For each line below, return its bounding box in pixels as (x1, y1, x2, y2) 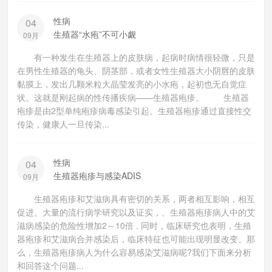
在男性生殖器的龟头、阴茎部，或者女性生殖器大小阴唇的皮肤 (17, 64, 255, 76)
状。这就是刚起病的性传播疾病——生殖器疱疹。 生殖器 (17, 91, 249, 103)
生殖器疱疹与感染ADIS (53, 169, 141, 182)
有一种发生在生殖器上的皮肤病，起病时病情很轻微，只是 (17, 51, 255, 63)
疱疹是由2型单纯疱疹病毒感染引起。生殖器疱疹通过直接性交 (17, 104, 251, 117)
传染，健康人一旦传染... (17, 118, 109, 130)
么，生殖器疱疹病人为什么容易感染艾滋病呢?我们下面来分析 (17, 246, 251, 258)
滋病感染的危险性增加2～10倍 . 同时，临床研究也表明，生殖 (17, 219, 251, 231)
